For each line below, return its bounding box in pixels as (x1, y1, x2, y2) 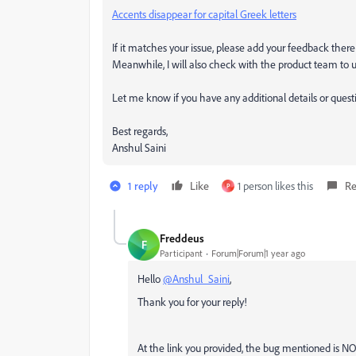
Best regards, (112, 124, 168, 137)
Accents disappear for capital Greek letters (112, 7, 296, 21)
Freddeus (160, 230, 204, 245)
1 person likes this (238, 179, 313, 192)
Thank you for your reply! (137, 295, 247, 308)
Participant (160, 246, 203, 259)
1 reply (128, 179, 158, 192)
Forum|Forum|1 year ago (211, 246, 305, 259)
